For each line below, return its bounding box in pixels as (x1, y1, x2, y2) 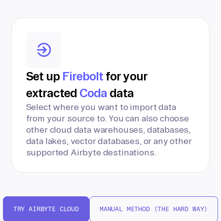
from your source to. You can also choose (26, 113, 189, 123)
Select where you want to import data (26, 102, 176, 111)
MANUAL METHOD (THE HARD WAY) (99, 205, 208, 213)
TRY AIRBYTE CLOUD (13, 205, 79, 213)
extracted (26, 86, 80, 99)
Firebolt (62, 70, 104, 82)
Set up (26, 70, 62, 82)
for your (103, 70, 147, 82)
